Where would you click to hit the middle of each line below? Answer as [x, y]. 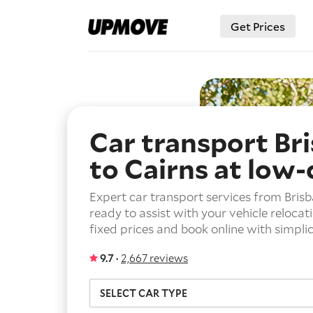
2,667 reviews [154, 258]
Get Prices [258, 26]
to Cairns [152, 168]
